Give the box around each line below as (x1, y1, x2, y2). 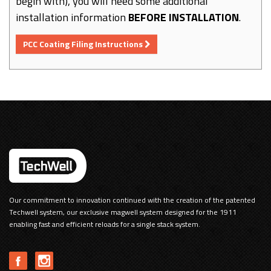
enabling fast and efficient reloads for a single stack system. (9, 218, 200, 230)
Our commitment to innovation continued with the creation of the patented (9, 194, 255, 206)
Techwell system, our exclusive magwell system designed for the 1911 (9, 206, 237, 218)
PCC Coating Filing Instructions (23, 37, 145, 50)
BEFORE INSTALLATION (128, 8, 239, 25)
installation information (16, 8, 128, 25)
